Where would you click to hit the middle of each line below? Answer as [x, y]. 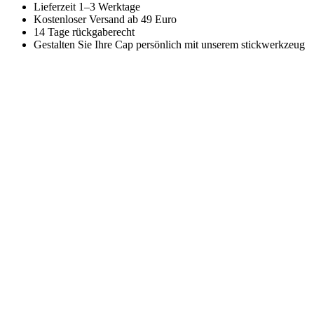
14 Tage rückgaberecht [84, 32]
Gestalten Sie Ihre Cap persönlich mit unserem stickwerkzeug [169, 45]
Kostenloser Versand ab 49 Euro [105, 20]
